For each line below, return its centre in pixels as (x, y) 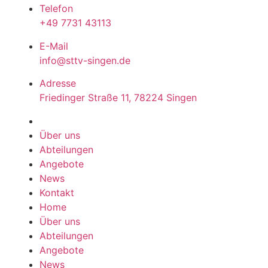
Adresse (57, 83)
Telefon (56, 9)
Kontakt (57, 192)
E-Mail (54, 46)
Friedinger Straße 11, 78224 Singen (118, 98)
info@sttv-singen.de (85, 60)
